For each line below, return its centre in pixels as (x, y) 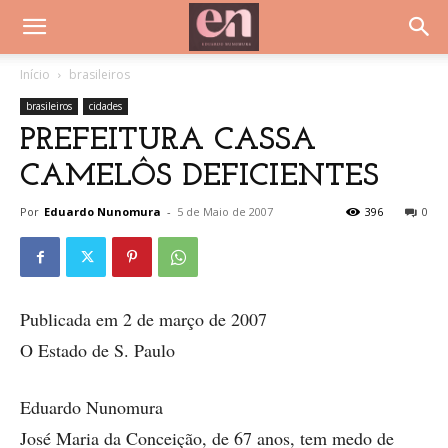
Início (35, 74)
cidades (105, 106)
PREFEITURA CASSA (168, 141)
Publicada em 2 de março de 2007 (143, 319)
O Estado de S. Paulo (97, 350)
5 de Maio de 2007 (225, 211)
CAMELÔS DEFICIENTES (199, 177)
